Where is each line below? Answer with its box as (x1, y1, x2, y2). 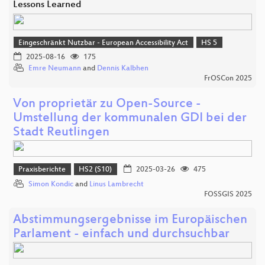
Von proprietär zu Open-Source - (13, 97, 201, 112)
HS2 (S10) (79, 166, 112, 174)
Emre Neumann (28, 64, 81, 73)
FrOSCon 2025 (204, 75, 252, 83)
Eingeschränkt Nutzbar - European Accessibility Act (18, 38, 189, 47)
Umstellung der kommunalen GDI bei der (13, 111, 247, 127)
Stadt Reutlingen (13, 125, 109, 141)
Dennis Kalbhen (97, 64, 148, 73)
